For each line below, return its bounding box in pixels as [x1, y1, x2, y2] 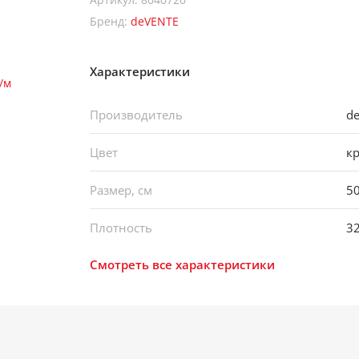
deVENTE [131, 14, 179, 29]
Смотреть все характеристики [90, 256, 275, 272]
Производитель [90, 107, 183, 123]
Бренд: [90, 14, 131, 29]
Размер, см [90, 182, 152, 198]
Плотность [90, 220, 152, 236]
